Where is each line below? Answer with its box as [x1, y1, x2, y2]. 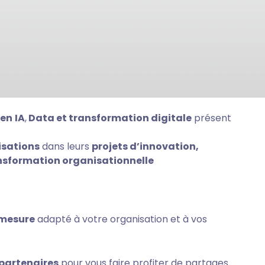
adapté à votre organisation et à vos [34, 212, 207, 227]
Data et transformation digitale [26, 111, 192, 125]
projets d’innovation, [91, 140, 199, 153]
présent [191, 111, 231, 125]
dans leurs [39, 140, 92, 153]
